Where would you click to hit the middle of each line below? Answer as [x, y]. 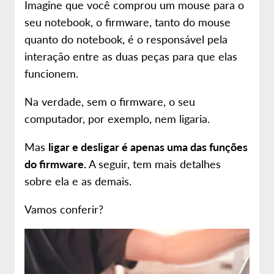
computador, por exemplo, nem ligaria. [117, 118]
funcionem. [51, 73]
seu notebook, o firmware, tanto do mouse [128, 22]
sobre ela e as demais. [78, 181]
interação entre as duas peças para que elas [131, 56]
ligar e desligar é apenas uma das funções [148, 146]
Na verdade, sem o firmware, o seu [110, 101]
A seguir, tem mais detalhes [155, 164]
